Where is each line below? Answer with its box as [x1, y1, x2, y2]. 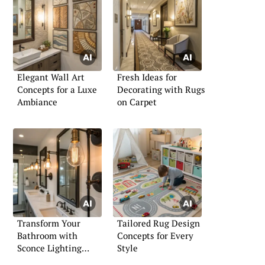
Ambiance [17, 95, 57, 108]
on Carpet [117, 95, 157, 108]
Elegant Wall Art [17, 70, 85, 83]
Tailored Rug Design [117, 217, 200, 230]
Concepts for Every [117, 230, 193, 242]
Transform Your [17, 217, 80, 230]
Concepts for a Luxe [17, 83, 97, 95]
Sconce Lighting [17, 242, 82, 254]
